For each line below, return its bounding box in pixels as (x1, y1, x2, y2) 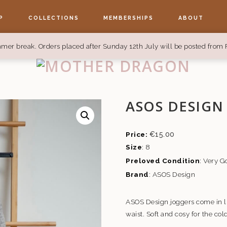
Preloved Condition (126, 157, 200, 165)
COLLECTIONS (28, 14, 79, 21)
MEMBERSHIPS (103, 14, 154, 21)
